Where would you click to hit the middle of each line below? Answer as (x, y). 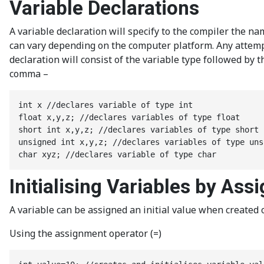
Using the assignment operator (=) (85, 233)
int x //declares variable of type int (105, 105)
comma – (29, 74)
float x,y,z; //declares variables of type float (129, 117)
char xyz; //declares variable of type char (117, 154)
